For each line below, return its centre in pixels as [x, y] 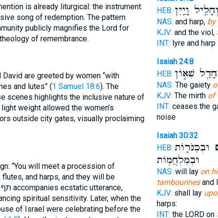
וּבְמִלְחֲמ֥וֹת [178, 160]
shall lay [188, 193]
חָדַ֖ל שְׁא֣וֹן [196, 73]
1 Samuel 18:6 [76, 87]
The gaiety [193, 85]
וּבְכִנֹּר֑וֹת [192, 147]
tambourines [178, 182]
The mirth [190, 96]
